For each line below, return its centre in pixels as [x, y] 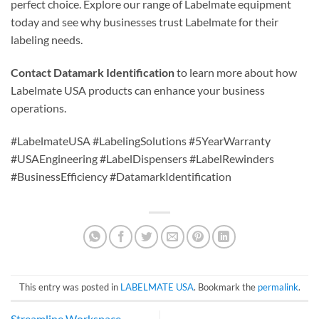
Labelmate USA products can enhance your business [138, 90]
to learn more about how [236, 73]
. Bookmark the [225, 287]
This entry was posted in [69, 287]
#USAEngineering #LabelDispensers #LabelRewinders [142, 158]
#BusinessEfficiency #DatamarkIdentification [121, 176]
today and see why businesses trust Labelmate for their [145, 22]
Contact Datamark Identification [93, 73]
